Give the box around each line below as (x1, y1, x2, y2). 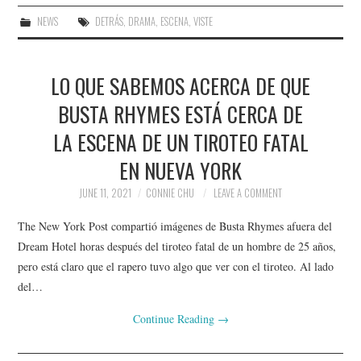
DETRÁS (94, 13, 123, 29)
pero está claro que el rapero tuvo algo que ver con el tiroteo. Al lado (18, 259, 334, 275)
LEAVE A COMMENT (214, 185, 282, 201)
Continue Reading (132, 311, 218, 327)
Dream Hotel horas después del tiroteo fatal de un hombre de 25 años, (18, 239, 337, 255)
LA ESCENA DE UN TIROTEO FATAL (52, 126, 309, 157)
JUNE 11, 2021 (79, 185, 131, 201)
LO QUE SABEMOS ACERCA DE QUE (51, 69, 310, 101)
